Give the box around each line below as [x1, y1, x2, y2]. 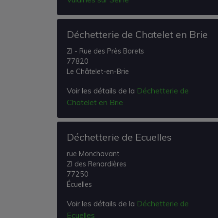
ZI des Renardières [67, 160, 127, 168]
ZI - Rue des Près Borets [67, 47, 144, 55]
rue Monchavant [67, 149, 119, 158]
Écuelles [67, 180, 92, 189]
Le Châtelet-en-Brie [67, 67, 129, 76]
